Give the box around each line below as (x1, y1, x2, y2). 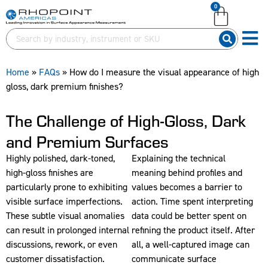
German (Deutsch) (30, 36, 85, 46)
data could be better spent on (131, 209, 246, 222)
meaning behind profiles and (131, 166, 242, 179)
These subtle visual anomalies (6, 209, 124, 222)
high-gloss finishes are (6, 166, 93, 179)
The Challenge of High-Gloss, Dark (6, 108, 246, 132)
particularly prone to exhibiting (6, 181, 127, 193)
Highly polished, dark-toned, (6, 152, 115, 165)
